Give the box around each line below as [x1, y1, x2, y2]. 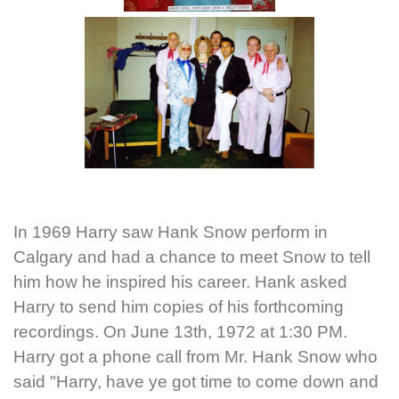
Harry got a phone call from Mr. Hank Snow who [13, 347, 378, 367]
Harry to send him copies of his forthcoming [13, 297, 344, 317]
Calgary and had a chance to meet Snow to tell [13, 248, 370, 267]
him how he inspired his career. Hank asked [13, 273, 347, 292]
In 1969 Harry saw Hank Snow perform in [13, 223, 328, 242]
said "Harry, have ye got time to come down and [13, 372, 379, 392]
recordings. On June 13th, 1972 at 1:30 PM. [13, 322, 347, 342]
